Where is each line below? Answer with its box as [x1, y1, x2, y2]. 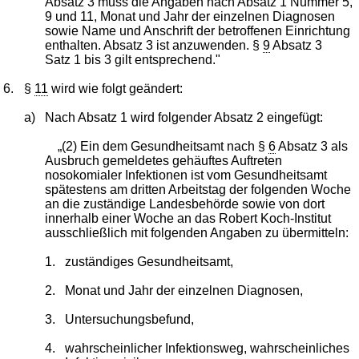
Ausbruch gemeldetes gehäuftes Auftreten [44, 153, 282, 167]
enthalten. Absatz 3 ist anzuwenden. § [44, 38, 263, 52]
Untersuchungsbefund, [65, 312, 195, 326]
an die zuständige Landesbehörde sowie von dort [44, 196, 325, 211]
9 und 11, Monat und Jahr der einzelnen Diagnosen [44, 9, 335, 23]
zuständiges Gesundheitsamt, [65, 254, 234, 268]
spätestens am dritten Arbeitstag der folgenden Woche [44, 182, 351, 196]
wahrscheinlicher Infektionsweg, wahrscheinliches [65, 341, 350, 355]
